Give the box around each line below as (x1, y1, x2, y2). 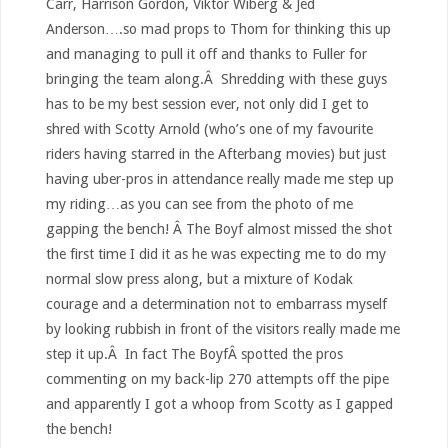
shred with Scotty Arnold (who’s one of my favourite (45, 121, 373, 138)
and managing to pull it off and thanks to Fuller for (45, 46, 367, 63)
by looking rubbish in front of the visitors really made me (45, 321, 400, 338)
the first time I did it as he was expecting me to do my (45, 246, 386, 263)
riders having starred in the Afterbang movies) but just (45, 146, 386, 163)
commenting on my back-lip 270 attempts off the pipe (45, 371, 389, 388)
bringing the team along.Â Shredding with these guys (45, 71, 387, 88)
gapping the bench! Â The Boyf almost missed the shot (45, 221, 392, 238)
